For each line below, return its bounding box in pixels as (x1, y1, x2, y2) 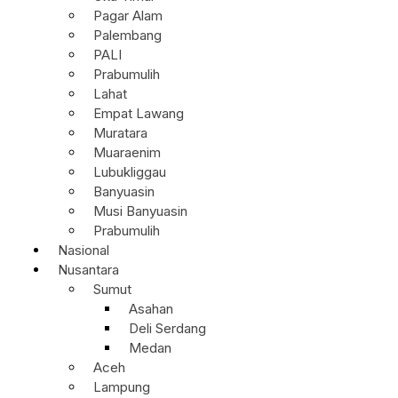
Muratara (93, 124, 147, 142)
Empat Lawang (93, 105, 184, 123)
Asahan (129, 300, 173, 318)
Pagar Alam (93, 7, 163, 25)
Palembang (93, 27, 162, 44)
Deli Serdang (129, 320, 206, 338)
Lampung (93, 378, 150, 396)
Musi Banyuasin (93, 203, 187, 220)
